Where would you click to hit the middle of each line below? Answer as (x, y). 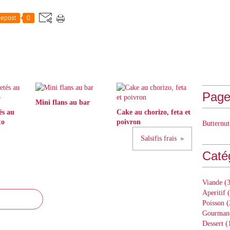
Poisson (213, 203)
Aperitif (214, 193)
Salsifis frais (159, 138)
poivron (128, 122)
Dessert (213, 224)
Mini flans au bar (63, 102)
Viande (212, 183)
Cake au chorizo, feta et (153, 112)
